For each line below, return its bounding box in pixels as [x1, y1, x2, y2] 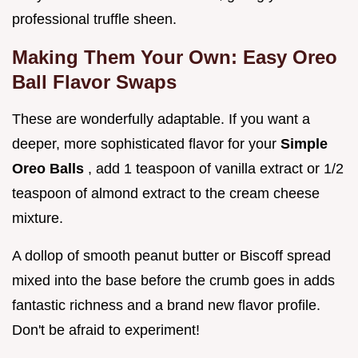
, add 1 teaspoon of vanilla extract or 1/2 [88, 161, 344, 177]
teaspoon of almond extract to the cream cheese [12, 185, 320, 202]
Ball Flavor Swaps [12, 71, 177, 93]
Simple [280, 136, 328, 153]
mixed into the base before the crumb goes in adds [12, 272, 335, 289]
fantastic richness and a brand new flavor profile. [12, 297, 320, 314]
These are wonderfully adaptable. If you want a [12, 111, 310, 128]
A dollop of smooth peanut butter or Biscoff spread [12, 248, 331, 265]
